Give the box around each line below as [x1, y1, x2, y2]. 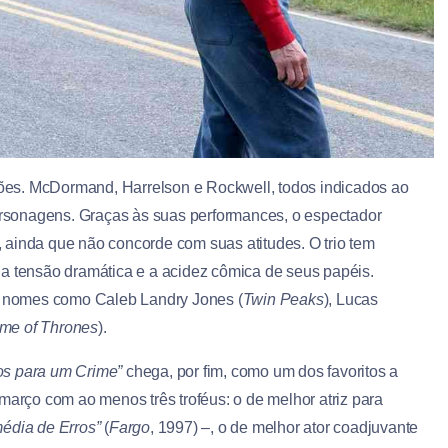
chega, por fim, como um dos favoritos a [122, 362, 399, 380]
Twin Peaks [242, 290, 324, 308]
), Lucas [323, 290, 379, 308]
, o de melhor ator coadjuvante [210, 418, 419, 436]
